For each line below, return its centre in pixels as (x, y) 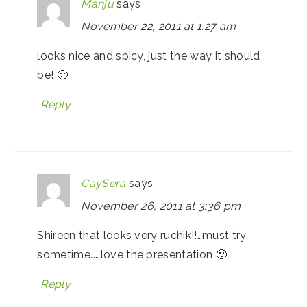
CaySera (103, 183)
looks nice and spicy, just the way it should (149, 56)
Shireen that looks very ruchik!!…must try (142, 235)
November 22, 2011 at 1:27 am (159, 26)
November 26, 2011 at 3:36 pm (161, 206)
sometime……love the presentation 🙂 (132, 254)
